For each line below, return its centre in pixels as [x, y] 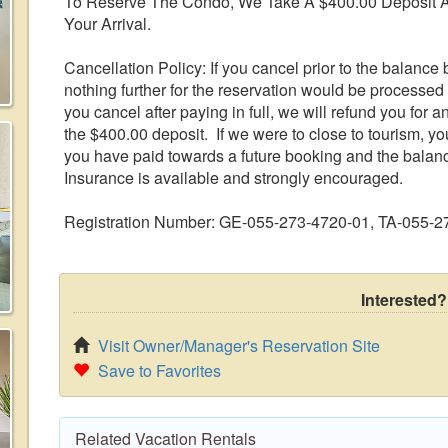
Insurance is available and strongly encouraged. [233, 177]
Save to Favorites [159, 370]
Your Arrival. [107, 23]
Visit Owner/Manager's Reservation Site [239, 345]
